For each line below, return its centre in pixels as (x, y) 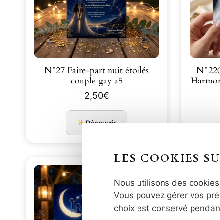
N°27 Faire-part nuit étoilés (76, 70)
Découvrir (100, 123)
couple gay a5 (96, 81)
